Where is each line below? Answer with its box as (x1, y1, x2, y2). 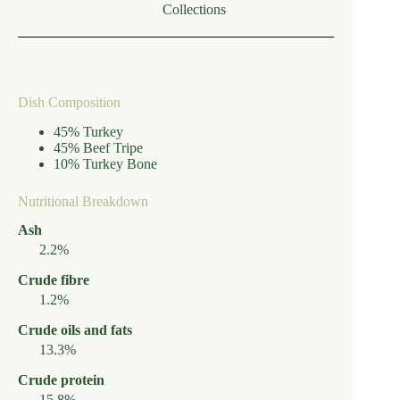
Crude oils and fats (18, 322, 132, 338)
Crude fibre (18, 272, 89, 288)
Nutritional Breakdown (18, 193, 148, 209)
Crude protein (18, 372, 104, 388)
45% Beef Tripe (54, 139, 143, 155)
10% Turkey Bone (54, 155, 157, 171)
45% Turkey (54, 123, 123, 139)
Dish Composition (18, 94, 121, 110)
